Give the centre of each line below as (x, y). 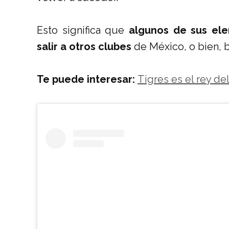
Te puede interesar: (87, 79)
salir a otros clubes (84, 47)
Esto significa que (83, 30)
